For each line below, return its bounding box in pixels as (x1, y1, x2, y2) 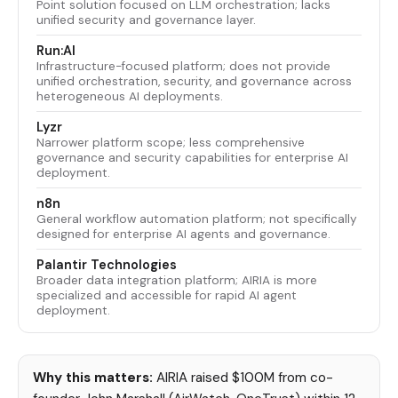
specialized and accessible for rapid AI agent (36, 287, 297, 303)
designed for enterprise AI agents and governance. (36, 226, 330, 242)
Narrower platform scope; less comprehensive (36, 134, 305, 150)
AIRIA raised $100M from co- (153, 369, 333, 387)
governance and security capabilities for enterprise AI (36, 149, 348, 165)
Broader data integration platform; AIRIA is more (36, 272, 317, 288)
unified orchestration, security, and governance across (36, 73, 352, 89)
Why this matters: (33, 369, 153, 387)
